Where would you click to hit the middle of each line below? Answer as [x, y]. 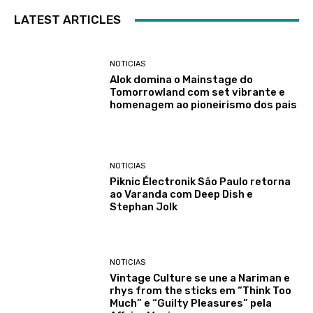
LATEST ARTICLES [67, 20]
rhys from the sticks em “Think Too [201, 290]
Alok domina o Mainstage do [182, 80]
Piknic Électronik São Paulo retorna [201, 182]
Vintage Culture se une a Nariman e [200, 278]
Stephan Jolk [144, 207]
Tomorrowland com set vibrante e [198, 93]
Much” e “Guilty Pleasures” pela [191, 303]
